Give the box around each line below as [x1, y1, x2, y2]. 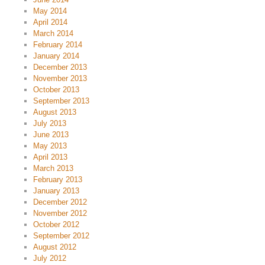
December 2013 [33, 63, 87, 72]
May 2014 [33, 7, 67, 15]
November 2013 [33, 74, 87, 83]
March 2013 [33, 164, 73, 173]
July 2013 [33, 119, 66, 128]
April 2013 [33, 153, 67, 161]
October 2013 [33, 85, 79, 94]
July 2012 [33, 254, 66, 263]
